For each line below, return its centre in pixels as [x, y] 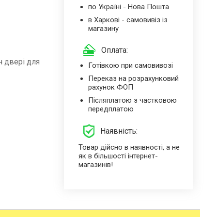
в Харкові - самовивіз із [128, 20]
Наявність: [119, 131]
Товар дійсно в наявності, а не [129, 147]
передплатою [111, 109]
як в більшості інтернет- [118, 156]
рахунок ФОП [110, 87]
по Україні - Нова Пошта [128, 7]
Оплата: [114, 50]
